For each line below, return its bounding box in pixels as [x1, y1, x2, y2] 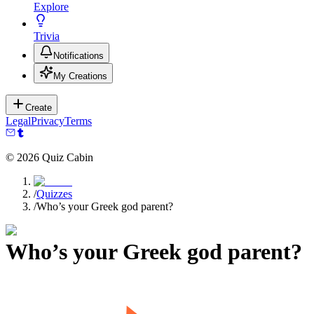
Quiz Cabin [39, 151, 93, 163]
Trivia [34, 30, 60, 42]
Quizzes [36, 188, 72, 200]
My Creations [53, 71, 107, 81]
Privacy [31, 115, 64, 127]
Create [25, 102, 52, 113]
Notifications [53, 50, 104, 61]
